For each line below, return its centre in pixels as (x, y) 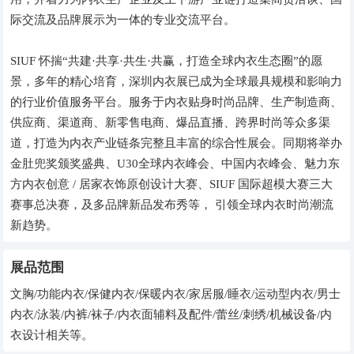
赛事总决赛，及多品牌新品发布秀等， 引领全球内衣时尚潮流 (172, 205)
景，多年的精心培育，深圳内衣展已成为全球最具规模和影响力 (177, 81)
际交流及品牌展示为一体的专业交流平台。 (123, 20)
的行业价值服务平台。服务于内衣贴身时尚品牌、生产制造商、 (177, 102)
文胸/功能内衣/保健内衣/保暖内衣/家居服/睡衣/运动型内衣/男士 (176, 294)
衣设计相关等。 (52, 335)
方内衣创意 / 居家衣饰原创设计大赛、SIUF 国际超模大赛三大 (172, 184)
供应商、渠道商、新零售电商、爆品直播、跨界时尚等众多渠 (171, 122)
